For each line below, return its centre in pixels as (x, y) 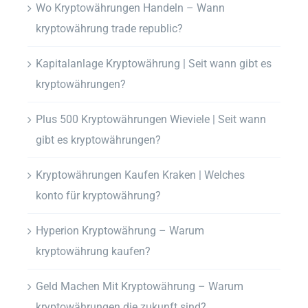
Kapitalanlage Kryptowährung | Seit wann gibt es (154, 63)
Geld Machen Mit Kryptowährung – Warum (140, 286)
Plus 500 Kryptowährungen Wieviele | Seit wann (151, 119)
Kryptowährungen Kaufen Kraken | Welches (140, 175)
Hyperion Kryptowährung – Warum (120, 230)
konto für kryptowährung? (98, 195)
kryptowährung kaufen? (93, 251)
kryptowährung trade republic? (109, 28)
